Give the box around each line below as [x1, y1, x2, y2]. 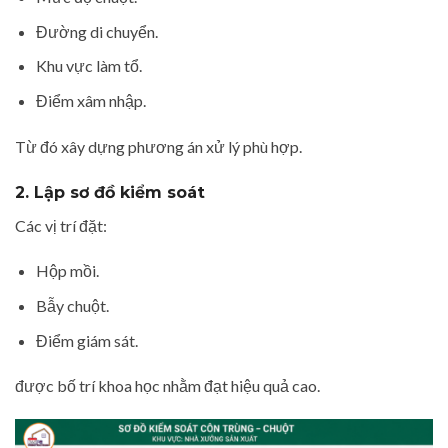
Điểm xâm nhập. [35, 91, 146, 111]
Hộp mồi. [35, 261, 99, 281]
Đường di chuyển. [35, 21, 158, 41]
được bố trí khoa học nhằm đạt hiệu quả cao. [15, 376, 320, 396]
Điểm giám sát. [35, 330, 138, 350]
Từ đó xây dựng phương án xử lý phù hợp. [15, 136, 302, 156]
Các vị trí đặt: [15, 215, 107, 235]
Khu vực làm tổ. [35, 56, 142, 76]
